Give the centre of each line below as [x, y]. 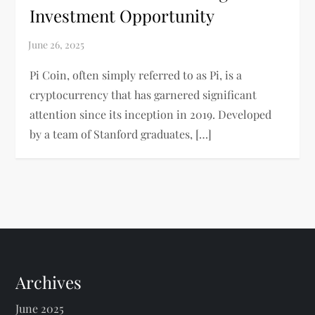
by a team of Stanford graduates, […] [121, 134]
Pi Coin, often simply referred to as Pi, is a [136, 75]
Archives [49, 282]
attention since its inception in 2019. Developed [151, 115]
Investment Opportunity [122, 16]
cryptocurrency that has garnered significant [143, 95]
